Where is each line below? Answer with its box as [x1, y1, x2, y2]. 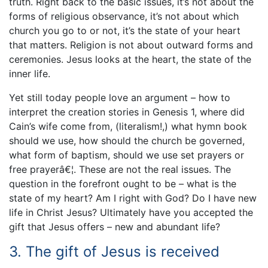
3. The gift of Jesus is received [9, 242, 220, 260]
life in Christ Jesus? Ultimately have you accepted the [9, 206, 253, 218]
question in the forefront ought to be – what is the [9, 177, 236, 190]
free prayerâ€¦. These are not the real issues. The [9, 163, 231, 175]
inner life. [9, 67, 50, 80]
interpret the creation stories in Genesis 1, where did [9, 105, 245, 118]
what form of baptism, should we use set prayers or [9, 148, 244, 161]
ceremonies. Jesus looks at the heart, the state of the [9, 53, 251, 65]
